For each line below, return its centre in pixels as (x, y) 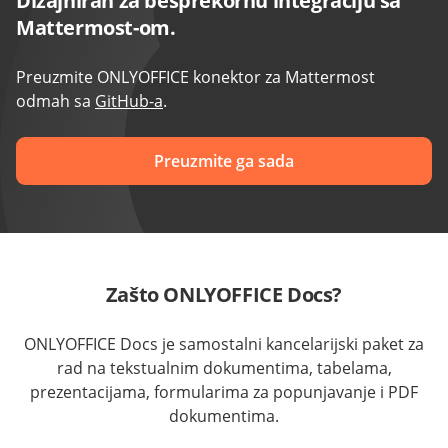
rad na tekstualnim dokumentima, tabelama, (224, 368)
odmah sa (55, 101)
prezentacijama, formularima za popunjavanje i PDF (224, 392)
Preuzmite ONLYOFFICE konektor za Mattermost (195, 77)
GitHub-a (129, 101)
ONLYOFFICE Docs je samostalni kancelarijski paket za (224, 344)
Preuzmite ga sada (224, 161)
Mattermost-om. (96, 28)
